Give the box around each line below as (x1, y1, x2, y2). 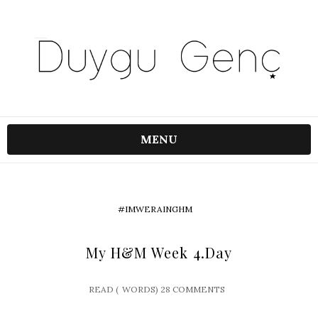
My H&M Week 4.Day (86, 242, 232, 262)
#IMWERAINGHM (117, 203, 192, 214)
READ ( (88, 283, 119, 295)
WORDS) (121, 283, 158, 295)
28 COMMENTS (160, 283, 225, 295)
